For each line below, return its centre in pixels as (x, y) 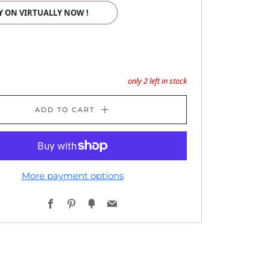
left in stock (167, 81)
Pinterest (96, 204)
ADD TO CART (65, 110)
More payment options (72, 176)
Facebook (77, 204)
